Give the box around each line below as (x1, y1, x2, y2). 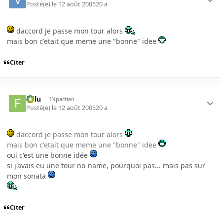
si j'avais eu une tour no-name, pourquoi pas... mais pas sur (7, 160, 205, 170)
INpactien (49, 95, 74, 103)
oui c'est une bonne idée (7, 150, 90, 160)
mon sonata (7, 171, 48, 181)
